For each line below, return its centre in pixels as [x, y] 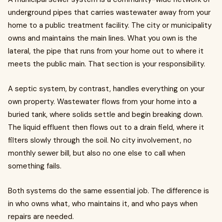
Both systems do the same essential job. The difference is [109, 191]
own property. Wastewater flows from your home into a [102, 102]
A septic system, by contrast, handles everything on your [106, 89]
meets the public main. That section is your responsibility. [107, 64]
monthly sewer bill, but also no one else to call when [97, 153]
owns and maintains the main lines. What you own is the [103, 38]
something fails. [35, 166]
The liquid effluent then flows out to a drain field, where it [106, 127]
